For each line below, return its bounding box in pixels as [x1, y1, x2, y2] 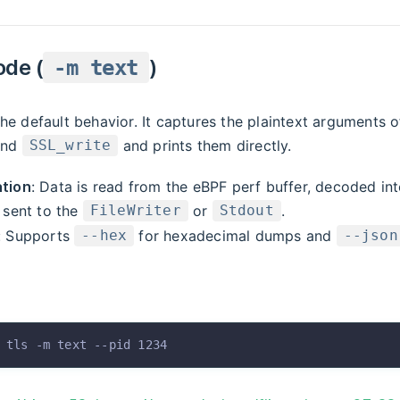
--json [343, 227, 398, 245]
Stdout [219, 202, 274, 220]
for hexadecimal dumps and [134, 226, 337, 245]
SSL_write [29, 137, 112, 154]
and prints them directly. [118, 136, 292, 154]
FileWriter [89, 202, 181, 220]
